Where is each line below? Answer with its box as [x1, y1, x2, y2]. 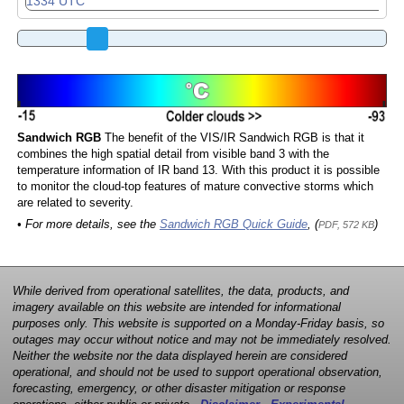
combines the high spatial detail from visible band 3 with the [16, 148, 329, 161]
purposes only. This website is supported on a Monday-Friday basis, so [13, 317, 384, 330]
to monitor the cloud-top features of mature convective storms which [16, 180, 373, 194]
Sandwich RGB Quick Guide [159, 218, 308, 232]
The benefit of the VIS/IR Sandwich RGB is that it [100, 132, 364, 145]
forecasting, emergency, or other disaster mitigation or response [13, 381, 345, 395]
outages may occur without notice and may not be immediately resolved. [13, 333, 391, 346]
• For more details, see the [16, 218, 160, 232]
